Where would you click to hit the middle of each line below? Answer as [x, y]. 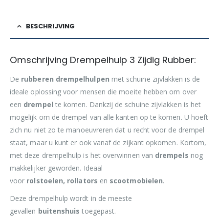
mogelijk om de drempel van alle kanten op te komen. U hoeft [109, 117]
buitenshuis [59, 211]
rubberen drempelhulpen [65, 79]
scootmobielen [135, 180]
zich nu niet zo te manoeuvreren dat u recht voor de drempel [107, 130]
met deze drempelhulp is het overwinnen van [83, 155]
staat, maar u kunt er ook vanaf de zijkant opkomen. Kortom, [108, 142]
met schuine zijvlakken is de [154, 79]
